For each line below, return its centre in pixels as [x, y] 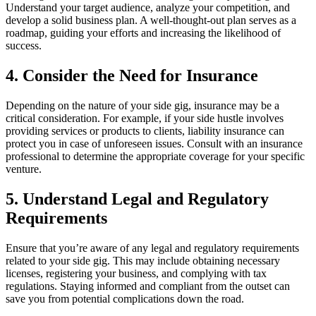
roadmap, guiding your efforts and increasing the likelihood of [143, 33]
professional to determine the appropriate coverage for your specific [155, 157]
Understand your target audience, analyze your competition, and [148, 8]
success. [24, 46]
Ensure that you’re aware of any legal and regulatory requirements [152, 248]
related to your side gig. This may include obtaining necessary [143, 260]
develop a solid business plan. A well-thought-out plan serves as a [151, 20]
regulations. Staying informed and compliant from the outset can [148, 286]
